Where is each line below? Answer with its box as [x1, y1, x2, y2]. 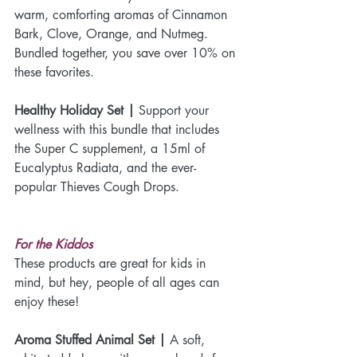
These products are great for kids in [14, 254, 210, 272]
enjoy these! [14, 292, 79, 310]
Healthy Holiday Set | [14, 101, 135, 119]
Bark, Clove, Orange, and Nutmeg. [14, 25, 212, 42]
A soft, [170, 331, 209, 348]
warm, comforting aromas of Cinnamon [14, 6, 231, 23]
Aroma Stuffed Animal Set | [14, 331, 170, 348]
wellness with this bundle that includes [14, 120, 223, 138]
